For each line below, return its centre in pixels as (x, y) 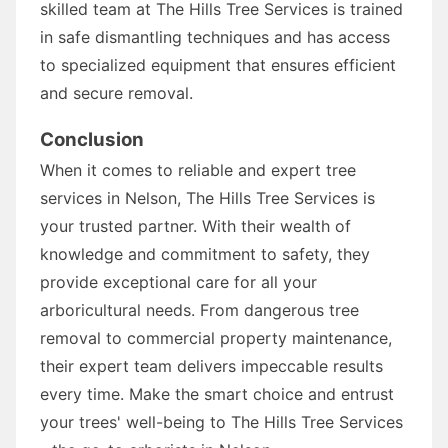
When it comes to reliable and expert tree (198, 169)
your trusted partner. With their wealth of (195, 225)
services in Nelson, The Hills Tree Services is (207, 197)
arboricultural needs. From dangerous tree (199, 309)
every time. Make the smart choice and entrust (217, 393)
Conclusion (92, 139)
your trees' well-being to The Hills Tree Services (221, 421)
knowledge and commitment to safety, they (205, 253)
